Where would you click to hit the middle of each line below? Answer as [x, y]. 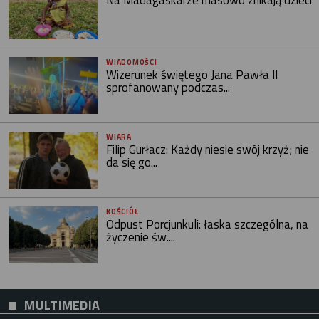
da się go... [132, 163]
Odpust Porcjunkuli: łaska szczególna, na [208, 225]
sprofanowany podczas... [168, 88]
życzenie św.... [141, 237]
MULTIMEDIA [62, 305]
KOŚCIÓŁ [122, 212]
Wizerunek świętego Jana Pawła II [192, 75]
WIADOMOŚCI [132, 62]
